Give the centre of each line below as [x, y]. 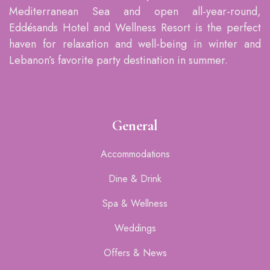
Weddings [135, 228]
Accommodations [135, 154]
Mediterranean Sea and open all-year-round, [135, 11]
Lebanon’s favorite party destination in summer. [118, 60]
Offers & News [135, 253]
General [135, 126]
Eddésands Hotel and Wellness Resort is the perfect [135, 28]
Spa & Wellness [135, 203]
